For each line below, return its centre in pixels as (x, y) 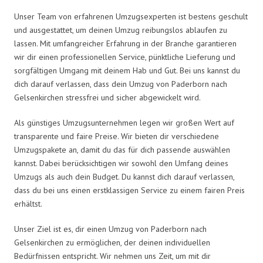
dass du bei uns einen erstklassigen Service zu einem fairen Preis (129, 190)
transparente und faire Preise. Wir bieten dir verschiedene (117, 136)
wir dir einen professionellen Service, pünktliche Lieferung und (125, 57)
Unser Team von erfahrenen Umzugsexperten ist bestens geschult (131, 16)
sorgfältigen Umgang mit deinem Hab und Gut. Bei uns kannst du (127, 70)
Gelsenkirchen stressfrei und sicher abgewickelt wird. (107, 97)
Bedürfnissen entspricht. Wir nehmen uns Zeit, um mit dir (112, 256)
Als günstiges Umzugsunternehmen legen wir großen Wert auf (124, 122)
